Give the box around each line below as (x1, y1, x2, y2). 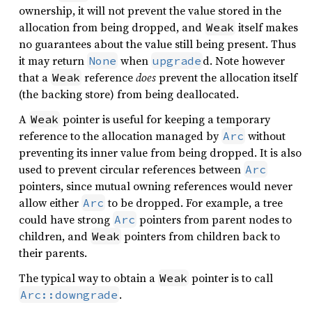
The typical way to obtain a (19, 270, 158, 286)
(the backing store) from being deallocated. (19, 86, 239, 102)
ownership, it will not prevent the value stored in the (19, 3, 281, 18)
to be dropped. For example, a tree (105, 195, 283, 210)
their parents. (19, 245, 87, 260)
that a (19, 70, 51, 85)
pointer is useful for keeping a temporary (60, 111, 270, 127)
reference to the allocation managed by (19, 128, 221, 143)
